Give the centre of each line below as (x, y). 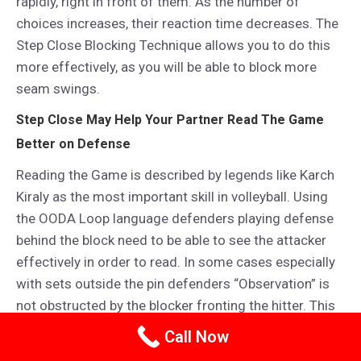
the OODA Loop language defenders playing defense (175, 218)
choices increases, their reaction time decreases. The (177, 23)
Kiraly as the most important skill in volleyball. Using (172, 196)
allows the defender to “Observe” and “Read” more (168, 327)
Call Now (197, 336)
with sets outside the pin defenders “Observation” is (173, 283)
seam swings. (58, 88)
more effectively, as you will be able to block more (166, 66)
